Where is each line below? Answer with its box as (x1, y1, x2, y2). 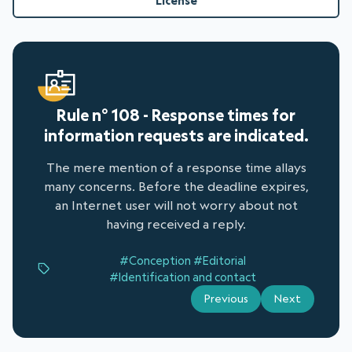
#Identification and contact (108, 269, 256, 285)
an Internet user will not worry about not (54, 197, 298, 214)
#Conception (119, 253, 191, 269)
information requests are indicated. (43, 125, 309, 146)
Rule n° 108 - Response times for (57, 104, 295, 126)
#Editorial (192, 253, 246, 269)
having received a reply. (106, 216, 246, 233)
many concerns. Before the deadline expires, (43, 178, 309, 195)
